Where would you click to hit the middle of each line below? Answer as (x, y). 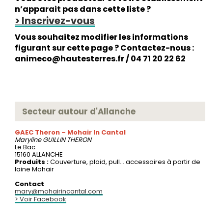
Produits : (32, 162)
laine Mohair (34, 169)
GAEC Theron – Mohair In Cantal (70, 132)
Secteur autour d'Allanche (79, 111)
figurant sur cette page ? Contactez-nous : (104, 48)
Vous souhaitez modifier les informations (101, 37)
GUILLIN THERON (67, 139)
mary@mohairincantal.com (59, 191)
